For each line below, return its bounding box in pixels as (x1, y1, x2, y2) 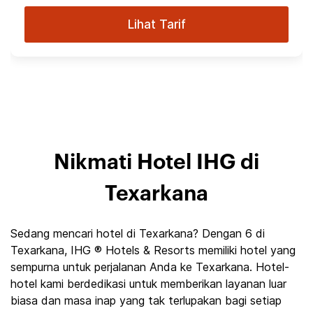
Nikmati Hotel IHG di (54, 152, 259, 173)
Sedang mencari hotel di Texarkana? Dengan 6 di (10, 226, 265, 240)
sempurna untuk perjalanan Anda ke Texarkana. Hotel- (10, 260, 289, 274)
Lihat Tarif (127, 17, 186, 31)
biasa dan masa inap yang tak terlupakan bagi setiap (10, 293, 282, 307)
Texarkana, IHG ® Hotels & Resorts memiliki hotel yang (10, 243, 296, 257)
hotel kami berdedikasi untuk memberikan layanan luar (10, 277, 286, 291)
